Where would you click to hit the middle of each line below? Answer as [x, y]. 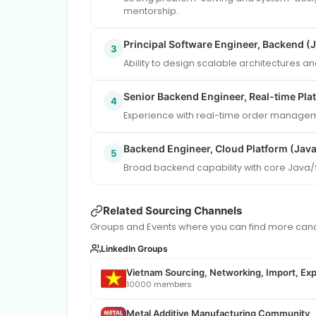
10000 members [159, 284]
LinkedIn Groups [134, 248]
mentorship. [151, 11]
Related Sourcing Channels [172, 210]
